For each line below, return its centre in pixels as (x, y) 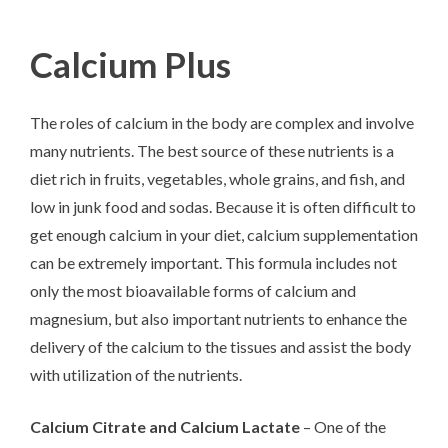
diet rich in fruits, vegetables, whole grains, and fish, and (217, 178)
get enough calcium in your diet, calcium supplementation (224, 234)
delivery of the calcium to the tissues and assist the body (220, 346)
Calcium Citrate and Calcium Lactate (165, 426)
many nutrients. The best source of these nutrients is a (212, 150)
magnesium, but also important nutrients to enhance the (218, 318)
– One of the (343, 426)
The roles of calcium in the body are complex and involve (222, 122)
